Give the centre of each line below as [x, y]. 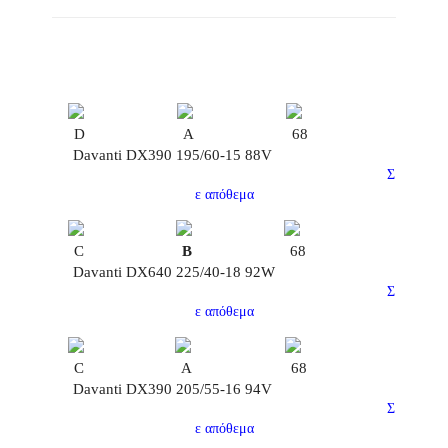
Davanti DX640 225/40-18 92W [174, 272]
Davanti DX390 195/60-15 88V [173, 155]
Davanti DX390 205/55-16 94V [173, 389]
